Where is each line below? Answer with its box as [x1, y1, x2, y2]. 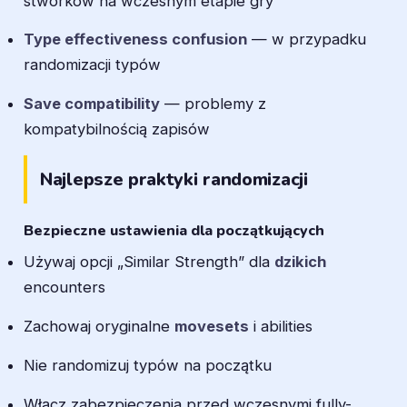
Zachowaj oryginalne [24, 317, 174, 336]
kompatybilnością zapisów [24, 120, 210, 139]
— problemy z [160, 94, 266, 114]
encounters [24, 278, 105, 297]
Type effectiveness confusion [24, 30, 247, 49]
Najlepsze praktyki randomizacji [40, 167, 308, 193]
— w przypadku [247, 30, 366, 49]
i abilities [249, 317, 313, 336]
